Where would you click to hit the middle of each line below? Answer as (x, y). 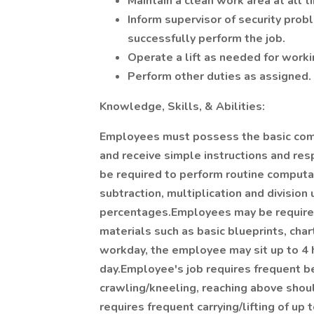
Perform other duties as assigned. (219, 76)
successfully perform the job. (206, 39)
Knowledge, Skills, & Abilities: (182, 107)
